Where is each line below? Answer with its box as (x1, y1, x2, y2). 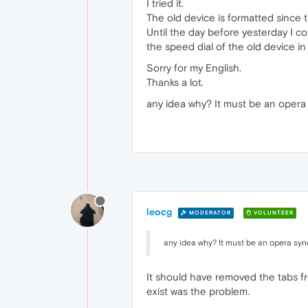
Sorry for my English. (146, 62, 241, 74)
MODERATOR (187, 209, 231, 216)
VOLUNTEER (252, 209, 294, 216)
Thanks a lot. (146, 76, 203, 88)
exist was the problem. (146, 285, 250, 297)
